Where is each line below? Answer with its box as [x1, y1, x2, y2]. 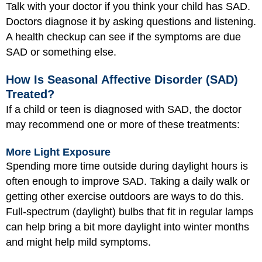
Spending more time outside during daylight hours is [6, 160, 248, 172]
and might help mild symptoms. [6, 236, 151, 248]
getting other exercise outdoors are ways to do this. [6, 190, 244, 202]
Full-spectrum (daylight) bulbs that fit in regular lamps [6, 205, 253, 218]
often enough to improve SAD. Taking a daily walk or [6, 175, 250, 187]
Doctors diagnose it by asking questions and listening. [6, 15, 256, 27]
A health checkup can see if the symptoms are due [6, 30, 241, 43]
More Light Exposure [6, 146, 111, 158]
